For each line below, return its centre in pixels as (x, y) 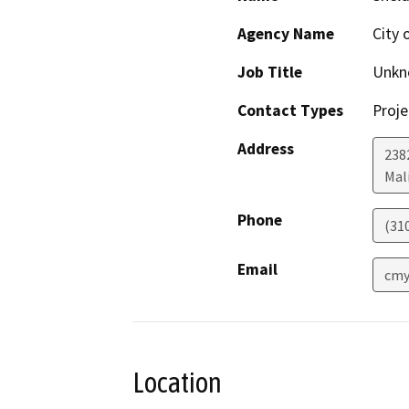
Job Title (270, 73)
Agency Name (286, 34)
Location (177, 383)
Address (266, 149)
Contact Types (290, 111)
